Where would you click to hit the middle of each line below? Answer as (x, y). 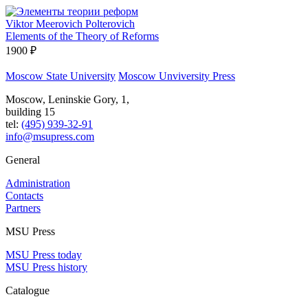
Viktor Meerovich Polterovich (70, 23)
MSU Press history (46, 267)
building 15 (30, 111)
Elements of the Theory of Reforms (82, 36)
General (23, 159)
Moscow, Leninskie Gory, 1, (67, 99)
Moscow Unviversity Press (177, 76)
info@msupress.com (50, 136)
